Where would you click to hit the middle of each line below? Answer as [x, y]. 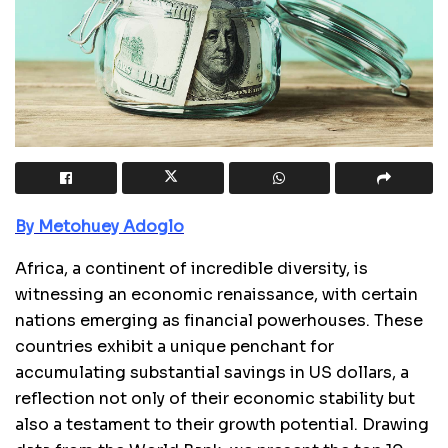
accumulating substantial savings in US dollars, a [212, 372]
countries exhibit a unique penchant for [174, 346]
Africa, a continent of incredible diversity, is [191, 268]
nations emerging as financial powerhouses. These [219, 320]
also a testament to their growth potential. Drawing [222, 424]
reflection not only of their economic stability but [215, 398]
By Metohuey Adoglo [99, 226]
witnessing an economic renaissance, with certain [216, 294]
